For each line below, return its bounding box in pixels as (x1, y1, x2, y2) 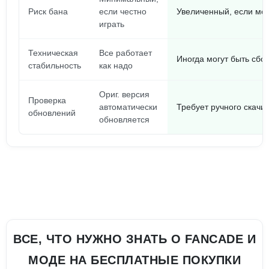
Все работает (99, 48, 152, 58)
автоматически (99, 102, 157, 112)
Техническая (28, 48, 78, 58)
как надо (99, 61, 133, 70)
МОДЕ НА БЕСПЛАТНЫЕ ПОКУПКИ (28, 253, 241, 267)
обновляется (99, 115, 150, 124)
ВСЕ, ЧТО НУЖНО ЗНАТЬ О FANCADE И (13, 232, 256, 246)
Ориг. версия (99, 89, 150, 99)
